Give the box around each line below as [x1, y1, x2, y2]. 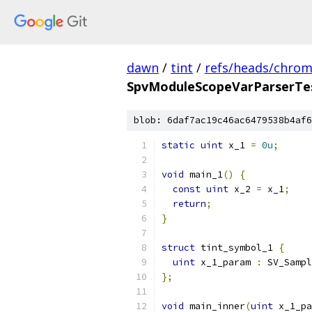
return [173, 198, 206, 210]
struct [162, 242, 195, 253]
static [162, 139, 195, 151]
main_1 [184, 169, 223, 180]
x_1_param [195, 256, 256, 268]
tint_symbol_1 [195, 242, 279, 253]
